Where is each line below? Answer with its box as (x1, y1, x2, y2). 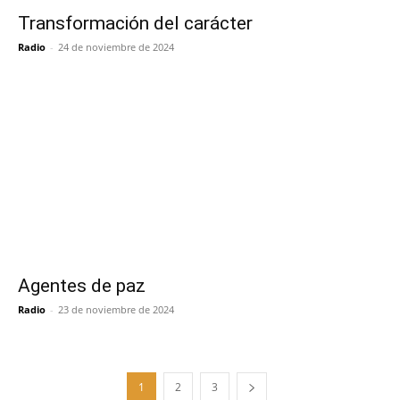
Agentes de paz (18, 274, 146, 296)
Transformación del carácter (18, 12, 253, 35)
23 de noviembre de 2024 (58, 302, 174, 316)
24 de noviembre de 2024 (58, 40, 174, 54)
